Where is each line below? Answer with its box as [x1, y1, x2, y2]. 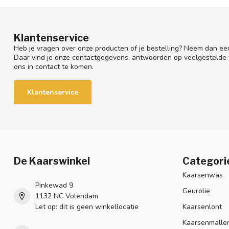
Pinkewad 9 [35, 180, 73, 191]
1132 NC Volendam [35, 191, 98, 201]
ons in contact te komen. [14, 62, 94, 72]
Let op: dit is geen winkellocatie [35, 202, 139, 212]
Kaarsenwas [182, 170, 223, 180]
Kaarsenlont [182, 202, 222, 212]
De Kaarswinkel [14, 155, 90, 168]
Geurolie [182, 186, 210, 196]
